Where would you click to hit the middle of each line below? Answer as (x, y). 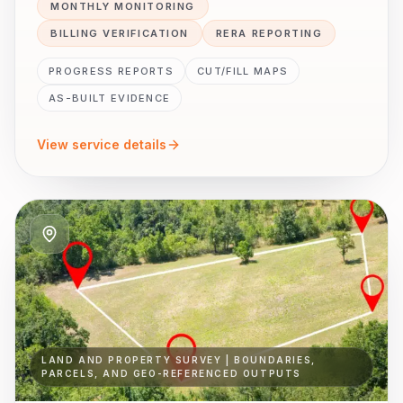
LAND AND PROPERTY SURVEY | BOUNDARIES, (179, 360)
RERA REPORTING (269, 33)
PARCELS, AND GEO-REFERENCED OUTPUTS (172, 373)
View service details (102, 144)
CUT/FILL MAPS (243, 71)
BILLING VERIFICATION (120, 33)
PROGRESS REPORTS (112, 71)
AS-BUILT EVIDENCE (110, 98)
